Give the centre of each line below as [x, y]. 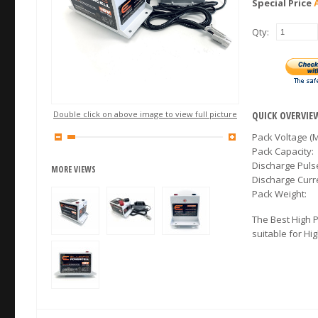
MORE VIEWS [73, 169]
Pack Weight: [279, 194]
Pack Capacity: [283, 151]
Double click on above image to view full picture [145, 114]
